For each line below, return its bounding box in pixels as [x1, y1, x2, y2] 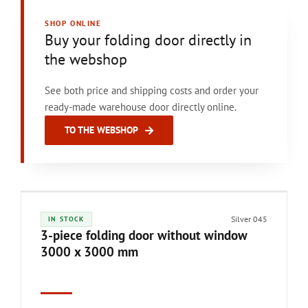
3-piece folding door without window [41, 227, 247, 243]
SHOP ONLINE [45, 19, 102, 28]
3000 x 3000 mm [41, 243, 138, 260]
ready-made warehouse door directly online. [45, 100, 236, 113]
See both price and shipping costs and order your [45, 84, 258, 97]
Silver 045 [231, 214, 267, 224]
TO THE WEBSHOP [65, 124, 138, 136]
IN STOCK [48, 214, 85, 223]
